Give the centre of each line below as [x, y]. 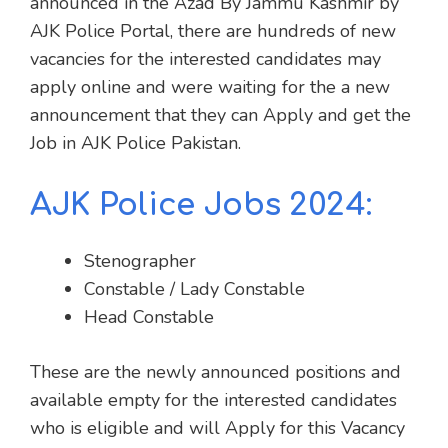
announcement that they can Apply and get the [220, 114]
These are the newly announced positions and [215, 371]
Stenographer [140, 260]
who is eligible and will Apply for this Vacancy [217, 427]
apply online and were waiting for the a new [210, 86]
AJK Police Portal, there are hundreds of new [213, 30]
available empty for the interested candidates [213, 399]
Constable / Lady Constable [194, 288]
